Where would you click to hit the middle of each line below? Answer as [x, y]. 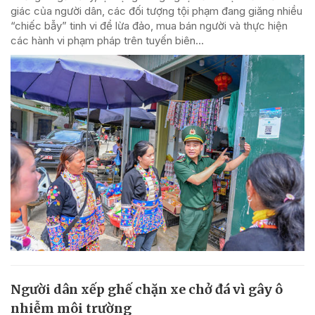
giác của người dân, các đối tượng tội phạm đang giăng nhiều [156, 11]
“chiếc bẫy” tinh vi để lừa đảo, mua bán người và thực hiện [149, 26]
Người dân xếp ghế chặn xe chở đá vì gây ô [147, 289]
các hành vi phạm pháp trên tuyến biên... [107, 41]
